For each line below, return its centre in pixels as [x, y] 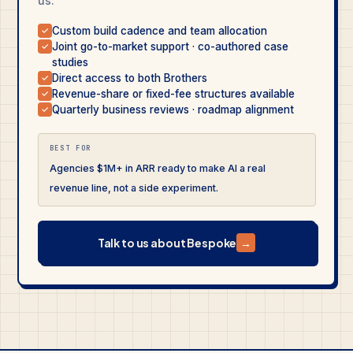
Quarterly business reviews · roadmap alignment [173, 110]
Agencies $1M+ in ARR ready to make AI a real [157, 168]
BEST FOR [71, 148]
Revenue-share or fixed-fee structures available [173, 94]
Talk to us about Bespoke [167, 242]
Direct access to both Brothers [129, 78]
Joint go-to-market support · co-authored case [170, 46]
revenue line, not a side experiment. [134, 188]
